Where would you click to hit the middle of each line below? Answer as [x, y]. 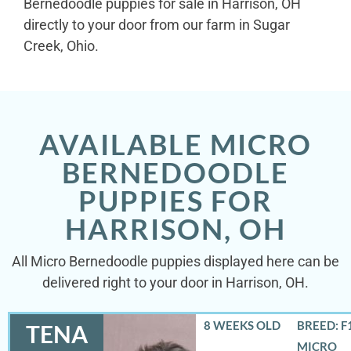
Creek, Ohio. [61, 45]
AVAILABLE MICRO [175, 144]
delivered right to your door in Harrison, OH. [175, 282]
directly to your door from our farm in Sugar [157, 24]
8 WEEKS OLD [242, 326]
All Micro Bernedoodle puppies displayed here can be [175, 261]
